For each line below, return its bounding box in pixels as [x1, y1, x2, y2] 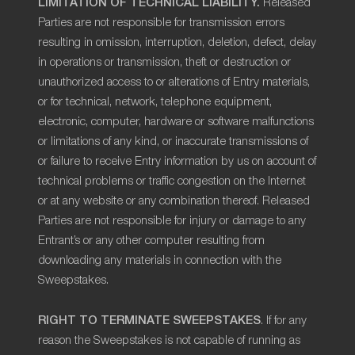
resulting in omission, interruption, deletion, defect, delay [38, 36, 316, 48]
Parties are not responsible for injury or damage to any [38, 215, 306, 227]
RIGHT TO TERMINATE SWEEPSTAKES [38, 311, 261, 326]
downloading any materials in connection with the [38, 254, 281, 266]
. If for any [261, 315, 307, 326]
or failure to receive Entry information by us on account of [38, 155, 316, 167]
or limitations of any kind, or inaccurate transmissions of [38, 136, 308, 147]
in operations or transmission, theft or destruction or [38, 56, 291, 68]
